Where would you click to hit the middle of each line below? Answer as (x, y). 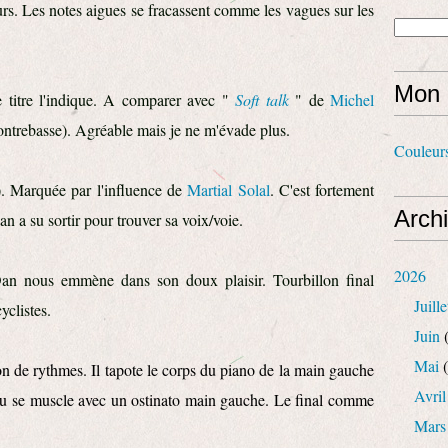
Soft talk (262, 99)
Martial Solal (228, 189)
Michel (352, 99)
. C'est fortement (322, 189)
